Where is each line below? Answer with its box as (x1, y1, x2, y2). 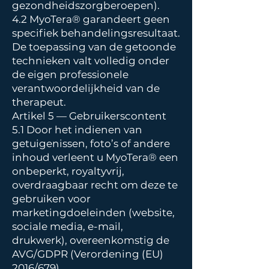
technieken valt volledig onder (12, 55, 169, 67)
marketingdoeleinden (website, (12, 207, 175, 219)
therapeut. (12, 96, 68, 108)
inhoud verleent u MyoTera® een (12, 151, 178, 163)
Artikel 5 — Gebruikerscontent (12, 110, 169, 122)
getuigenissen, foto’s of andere (12, 138, 170, 150)
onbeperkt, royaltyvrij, (12, 165, 124, 177)
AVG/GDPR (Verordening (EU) (12, 248, 163, 260)
